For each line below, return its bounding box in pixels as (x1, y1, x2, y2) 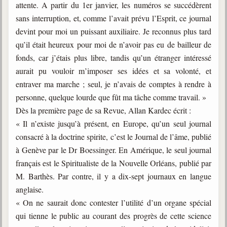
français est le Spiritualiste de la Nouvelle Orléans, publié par (16, 158, 211, 168)
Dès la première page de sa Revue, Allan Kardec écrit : (16, 105, 191, 116)
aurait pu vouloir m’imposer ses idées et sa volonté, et (16, 65, 211, 76)
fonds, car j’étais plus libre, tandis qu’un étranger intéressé (16, 52, 211, 63)
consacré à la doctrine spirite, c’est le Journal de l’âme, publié (16, 131, 211, 142)
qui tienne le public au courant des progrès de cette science (16, 210, 211, 221)
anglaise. (16, 184, 44, 195)
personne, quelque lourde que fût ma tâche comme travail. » (16, 92, 206, 102)
